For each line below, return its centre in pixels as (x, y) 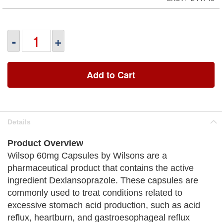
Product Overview (45, 143)
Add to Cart (111, 75)
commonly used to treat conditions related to (95, 193)
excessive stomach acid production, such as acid (104, 205)
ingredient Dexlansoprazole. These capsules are (103, 180)
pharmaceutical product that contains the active (101, 168)
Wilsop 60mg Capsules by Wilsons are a (87, 156)
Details (19, 122)
